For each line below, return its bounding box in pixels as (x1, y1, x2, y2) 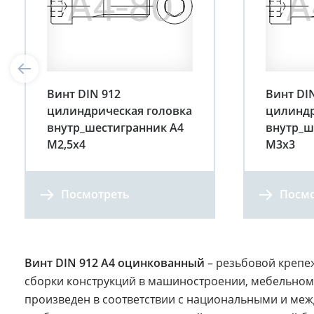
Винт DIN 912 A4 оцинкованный (25, 255, 205, 271)
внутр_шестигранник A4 (47, 120, 184, 136)
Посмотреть (61, 186, 130, 203)
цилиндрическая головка (47, 103, 192, 119)
